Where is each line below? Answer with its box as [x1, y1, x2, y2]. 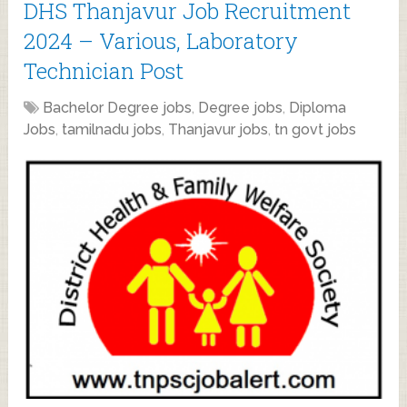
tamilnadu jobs [62, 120, 163, 138]
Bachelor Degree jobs [43, 98, 193, 116]
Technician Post [24, 55, 184, 85]
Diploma [289, 98, 347, 116]
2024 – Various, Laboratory [24, 25, 299, 55]
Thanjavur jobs [168, 120, 269, 138]
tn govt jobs [274, 120, 357, 138]
